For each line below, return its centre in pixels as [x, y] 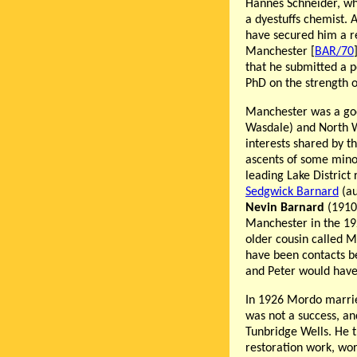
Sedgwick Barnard [292, 192]
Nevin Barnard [285, 208]
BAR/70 [334, 52]
